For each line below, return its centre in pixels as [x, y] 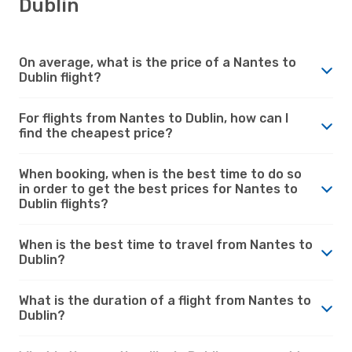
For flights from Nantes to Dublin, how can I [154, 118]
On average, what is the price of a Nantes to [158, 62]
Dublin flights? [64, 203]
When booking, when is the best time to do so [160, 174]
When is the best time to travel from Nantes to [166, 244]
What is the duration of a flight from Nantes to [165, 300]
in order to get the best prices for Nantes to [158, 189]
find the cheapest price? [96, 133]
